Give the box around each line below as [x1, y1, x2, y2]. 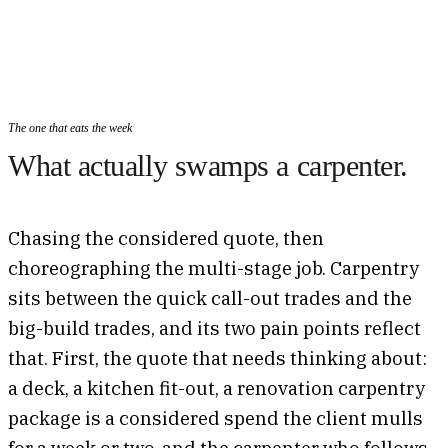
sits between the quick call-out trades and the [8, 285, 412, 310]
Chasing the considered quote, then [8, 225, 324, 250]
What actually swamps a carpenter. [8, 148, 408, 183]
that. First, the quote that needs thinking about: [8, 345, 427, 370]
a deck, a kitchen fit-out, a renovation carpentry [8, 375, 425, 400]
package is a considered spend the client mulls [8, 405, 423, 430]
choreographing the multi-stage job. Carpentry [8, 255, 419, 280]
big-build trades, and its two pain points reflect [8, 315, 421, 340]
